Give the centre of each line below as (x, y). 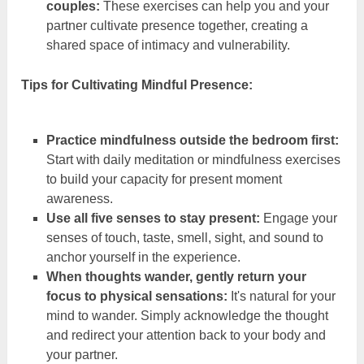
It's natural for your (281, 296)
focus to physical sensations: (136, 296)
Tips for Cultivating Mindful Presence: (137, 84)
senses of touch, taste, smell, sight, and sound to (184, 237)
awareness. (79, 198)
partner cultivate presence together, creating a (177, 25)
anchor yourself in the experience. (143, 257)
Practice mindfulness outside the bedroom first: (192, 140)
